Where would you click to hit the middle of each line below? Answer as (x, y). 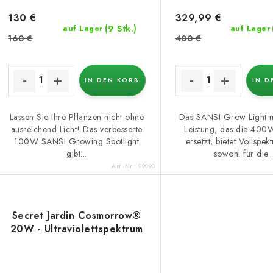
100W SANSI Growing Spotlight (77, 141)
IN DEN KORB (112, 80)
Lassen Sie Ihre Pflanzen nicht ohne (77, 117)
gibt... (77, 153)
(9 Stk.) (121, 28)
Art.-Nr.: (125, 166)
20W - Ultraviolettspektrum (76, 229)
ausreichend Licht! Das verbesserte (76, 129)
